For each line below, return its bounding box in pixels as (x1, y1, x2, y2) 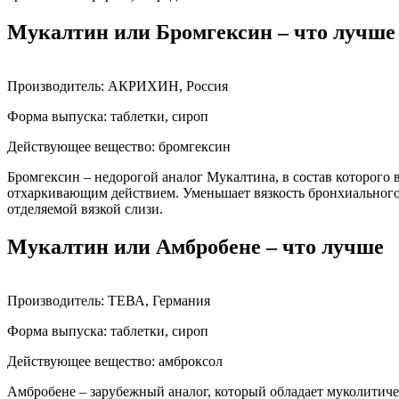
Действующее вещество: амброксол (7, 354, 223, 369)
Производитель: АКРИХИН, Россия (7, 78, 228, 94)
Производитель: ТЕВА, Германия (7, 293, 210, 308)
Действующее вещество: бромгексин (7, 139, 231, 155)
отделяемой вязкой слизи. (7, 201, 163, 217)
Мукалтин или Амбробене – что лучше (7, 235, 384, 259)
